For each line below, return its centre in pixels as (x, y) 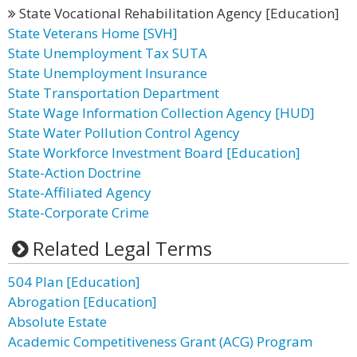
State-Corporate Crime (78, 212)
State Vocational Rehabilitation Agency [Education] (178, 13)
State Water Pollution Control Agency (124, 133)
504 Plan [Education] (74, 282)
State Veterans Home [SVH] (93, 33)
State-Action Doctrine (75, 173)
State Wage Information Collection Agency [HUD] (161, 113)
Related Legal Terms (122, 248)
